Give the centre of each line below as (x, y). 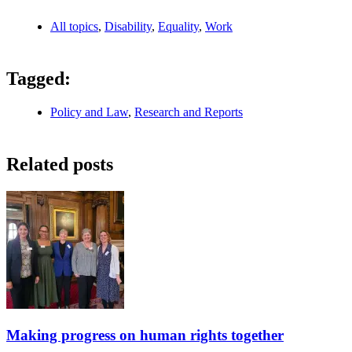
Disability (128, 27)
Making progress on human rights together (145, 335)
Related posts (60, 164)
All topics (74, 27)
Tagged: (38, 79)
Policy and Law (89, 112)
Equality (178, 27)
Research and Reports (189, 112)
